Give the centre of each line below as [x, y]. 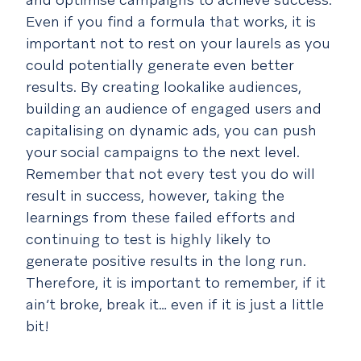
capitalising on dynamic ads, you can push [171, 131]
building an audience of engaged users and [174, 109]
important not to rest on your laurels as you [178, 44]
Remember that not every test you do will [170, 174]
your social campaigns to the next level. [163, 152]
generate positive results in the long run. [166, 261]
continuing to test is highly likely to [148, 239]
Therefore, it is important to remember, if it [176, 283]
